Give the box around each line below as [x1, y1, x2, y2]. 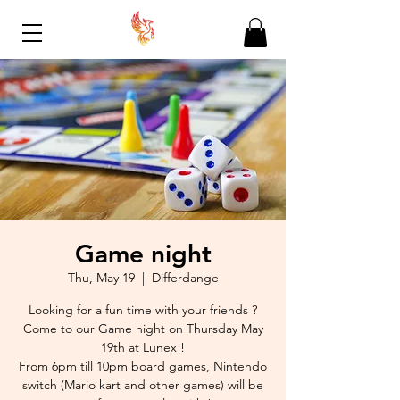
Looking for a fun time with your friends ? [29, 302, 257, 319]
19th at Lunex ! [101, 339, 185, 356]
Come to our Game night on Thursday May [22, 321, 263, 337]
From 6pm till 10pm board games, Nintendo [19, 358, 267, 375]
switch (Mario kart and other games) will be [22, 377, 263, 394]
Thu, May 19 [67, 270, 135, 287]
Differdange [151, 270, 219, 287]
